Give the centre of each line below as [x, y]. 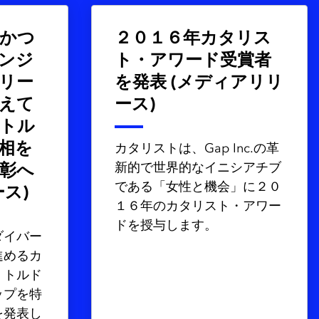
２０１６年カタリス [193, 39]
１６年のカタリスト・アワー [198, 206]
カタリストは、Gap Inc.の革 [197, 149]
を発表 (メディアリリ [199, 83]
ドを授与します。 [166, 226]
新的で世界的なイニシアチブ [198, 168]
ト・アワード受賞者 [193, 61]
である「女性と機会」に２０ [198, 187]
